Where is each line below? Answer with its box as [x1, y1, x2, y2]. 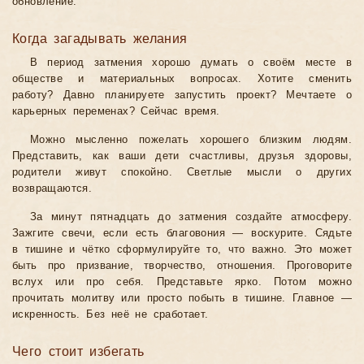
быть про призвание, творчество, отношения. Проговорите [12, 260, 352, 272]
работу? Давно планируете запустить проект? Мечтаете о [12, 89, 352, 102]
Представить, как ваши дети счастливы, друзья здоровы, [12, 150, 352, 162]
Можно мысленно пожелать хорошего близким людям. [30, 134, 352, 146]
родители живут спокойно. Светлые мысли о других [12, 167, 352, 179]
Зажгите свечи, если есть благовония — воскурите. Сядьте [12, 227, 352, 240]
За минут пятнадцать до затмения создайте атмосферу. [30, 211, 352, 223]
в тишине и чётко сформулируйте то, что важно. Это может [12, 244, 352, 256]
